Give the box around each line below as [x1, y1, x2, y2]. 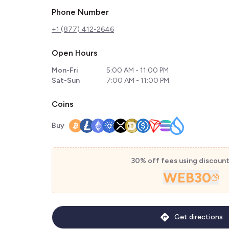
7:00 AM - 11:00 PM [106, 76, 169, 85]
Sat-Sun [52, 76, 80, 85]
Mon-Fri [52, 66, 78, 75]
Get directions [174, 212, 223, 221]
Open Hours [52, 48, 98, 58]
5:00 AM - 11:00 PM [106, 66, 169, 75]
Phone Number [52, 7, 109, 17]
